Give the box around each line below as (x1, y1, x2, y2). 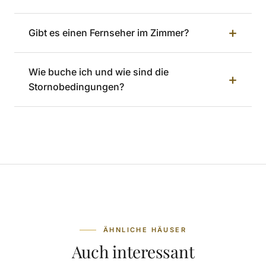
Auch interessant (71, 240, 195, 262)
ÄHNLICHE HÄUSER (103, 225, 187, 234)
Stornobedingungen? (28, 80, 124, 93)
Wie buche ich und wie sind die (28, 65, 169, 78)
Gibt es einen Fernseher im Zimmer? (28, 26, 189, 39)
